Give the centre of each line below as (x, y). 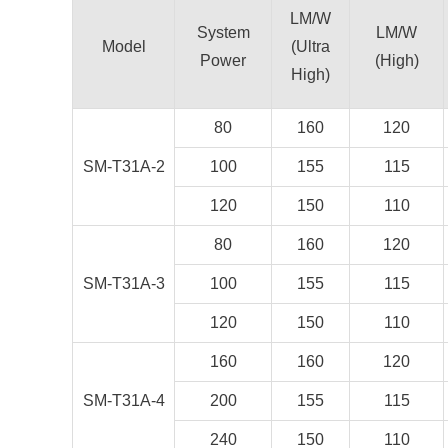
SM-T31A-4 (123, 400)
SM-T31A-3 (123, 283)
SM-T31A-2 (123, 166)
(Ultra (310, 46)
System (223, 32)
